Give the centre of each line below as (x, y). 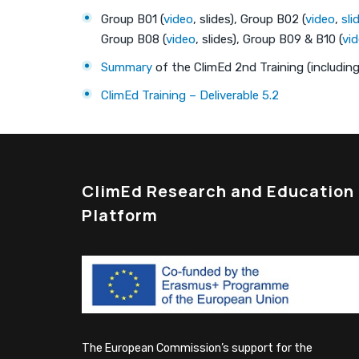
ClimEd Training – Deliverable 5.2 (190, 95)
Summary (127, 67)
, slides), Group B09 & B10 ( (269, 39)
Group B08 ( (133, 39)
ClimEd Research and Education (218, 191)
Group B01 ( (132, 19)
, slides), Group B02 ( (249, 19)
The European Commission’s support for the (197, 349)
